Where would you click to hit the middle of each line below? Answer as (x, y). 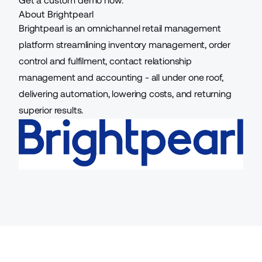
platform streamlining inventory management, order (125, 45)
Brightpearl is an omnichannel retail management (120, 28)
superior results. (51, 110)
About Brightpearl (56, 14)
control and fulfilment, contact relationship (105, 61)
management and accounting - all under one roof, (121, 77)
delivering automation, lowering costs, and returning (125, 94)
